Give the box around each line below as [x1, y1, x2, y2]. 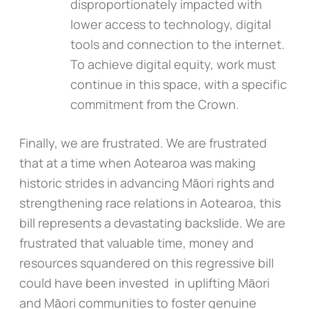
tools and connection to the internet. [70, 35, 285, 52]
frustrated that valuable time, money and [19, 234, 254, 251]
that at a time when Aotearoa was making [19, 154, 256, 171]
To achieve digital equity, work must [70, 55, 276, 72]
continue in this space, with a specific [70, 75, 287, 92]
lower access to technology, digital [70, 15, 271, 32]
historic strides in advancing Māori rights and [19, 174, 275, 191]
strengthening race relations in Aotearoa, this [19, 194, 281, 211]
